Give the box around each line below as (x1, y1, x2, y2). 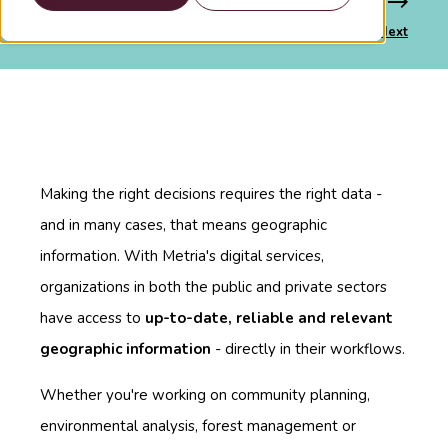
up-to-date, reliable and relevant (145, 307, 393, 328)
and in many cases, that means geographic (40, 214, 327, 235)
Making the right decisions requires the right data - (40, 183, 382, 204)
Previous (40, 22, 95, 41)
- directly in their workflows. (211, 338, 405, 359)
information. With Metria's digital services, (40, 245, 324, 266)
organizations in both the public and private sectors (40, 276, 387, 297)
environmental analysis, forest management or (40, 415, 356, 436)
